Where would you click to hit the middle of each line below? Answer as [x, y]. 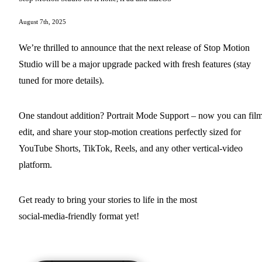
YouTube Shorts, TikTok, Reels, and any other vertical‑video [131, 149]
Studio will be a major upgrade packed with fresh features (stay [135, 64]
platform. [35, 165]
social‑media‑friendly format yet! [79, 216]
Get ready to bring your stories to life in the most [108, 200]
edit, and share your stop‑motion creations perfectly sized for [130, 132]
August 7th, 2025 [42, 22]
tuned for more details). [61, 81]
